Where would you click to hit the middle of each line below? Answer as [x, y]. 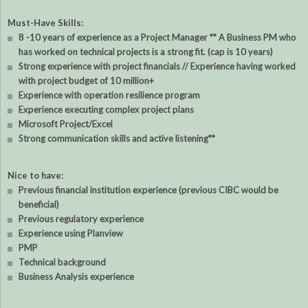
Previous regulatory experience [81, 219]
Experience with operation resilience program [110, 95]
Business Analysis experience [77, 277]
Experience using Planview [71, 233]
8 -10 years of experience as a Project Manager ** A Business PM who [158, 37]
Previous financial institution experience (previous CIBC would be [149, 190]
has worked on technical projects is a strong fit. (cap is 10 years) [146, 52]
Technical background [63, 262]
